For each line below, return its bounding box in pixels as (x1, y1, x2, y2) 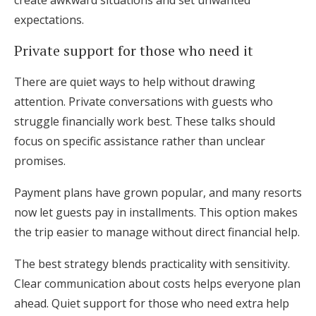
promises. (14, 153, 66, 169)
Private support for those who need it (14, 41, 253, 60)
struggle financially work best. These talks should (14, 114, 275, 129)
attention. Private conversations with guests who (14, 94, 273, 109)
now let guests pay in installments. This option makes (14, 205, 298, 220)
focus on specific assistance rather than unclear (14, 133, 265, 149)
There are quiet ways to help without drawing (14, 74, 255, 90)
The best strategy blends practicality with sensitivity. (14, 256, 290, 272)
